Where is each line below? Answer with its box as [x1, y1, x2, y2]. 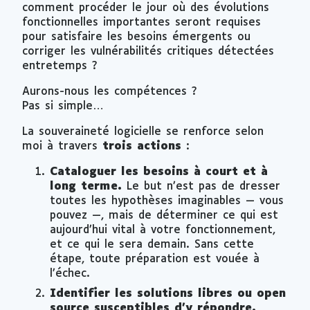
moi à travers [22, 140, 102, 152]
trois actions [102, 140, 181, 152]
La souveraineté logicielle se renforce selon [22, 125, 264, 138]
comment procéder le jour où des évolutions [22, 1, 269, 14]
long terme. [50, 180, 122, 192]
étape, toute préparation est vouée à [50, 253, 259, 265]
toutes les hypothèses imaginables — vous [50, 194, 284, 207]
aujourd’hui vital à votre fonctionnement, [50, 224, 275, 236]
